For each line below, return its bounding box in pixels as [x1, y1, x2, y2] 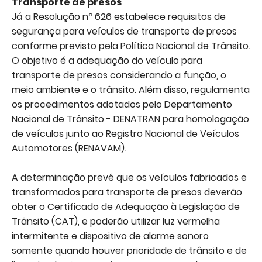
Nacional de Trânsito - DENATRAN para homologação [12, 112, 249, 126]
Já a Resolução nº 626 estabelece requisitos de [12, 10, 226, 23]
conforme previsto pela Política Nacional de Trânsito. [12, 39, 250, 53]
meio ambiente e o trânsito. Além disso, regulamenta [12, 83, 250, 96]
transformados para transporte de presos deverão [12, 185, 242, 199]
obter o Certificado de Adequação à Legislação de [12, 200, 240, 213]
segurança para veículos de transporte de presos [12, 25, 237, 38]
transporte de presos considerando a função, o [12, 68, 226, 82]
